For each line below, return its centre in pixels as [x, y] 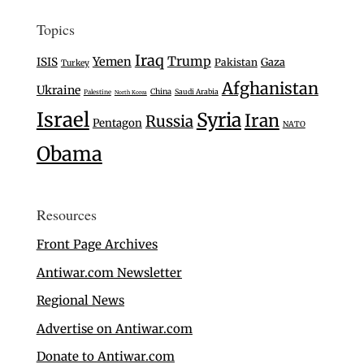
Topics [55, 30]
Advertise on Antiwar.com [114, 328]
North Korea [130, 93]
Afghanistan [270, 89]
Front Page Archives [97, 245]
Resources [66, 215]
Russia [169, 122]
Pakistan [236, 63]
